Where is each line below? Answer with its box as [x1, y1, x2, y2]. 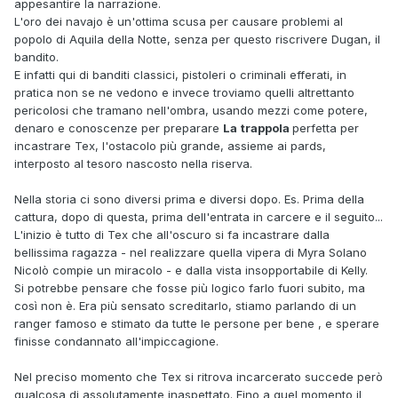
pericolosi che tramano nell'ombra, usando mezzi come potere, [14, 102, 368, 117]
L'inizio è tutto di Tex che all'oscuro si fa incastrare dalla [14, 227, 330, 242]
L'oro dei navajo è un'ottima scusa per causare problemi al [14, 13, 343, 28]
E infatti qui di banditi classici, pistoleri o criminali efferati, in [14, 67, 346, 82]
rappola [245, 120, 292, 135]
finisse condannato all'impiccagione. [14, 333, 219, 348]
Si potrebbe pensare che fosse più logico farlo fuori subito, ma [14, 280, 365, 295]
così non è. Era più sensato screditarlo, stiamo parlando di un [14, 298, 356, 313]
